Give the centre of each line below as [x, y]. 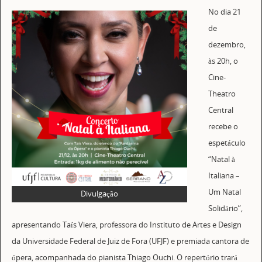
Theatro [222, 94]
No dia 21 [225, 12]
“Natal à [222, 160]
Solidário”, [226, 209]
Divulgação [99, 194]
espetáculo [227, 143]
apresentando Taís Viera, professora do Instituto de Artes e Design [126, 225]
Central [221, 111]
